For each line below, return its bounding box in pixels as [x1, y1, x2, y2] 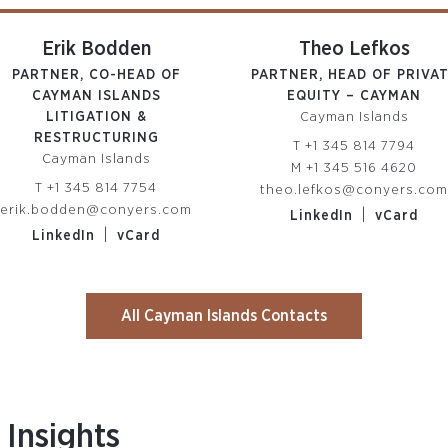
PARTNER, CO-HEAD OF [11, 68, 181, 82]
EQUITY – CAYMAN [287, 89, 422, 103]
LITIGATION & [45, 110, 147, 124]
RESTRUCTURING [33, 131, 159, 145]
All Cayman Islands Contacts [121, 308, 327, 324]
